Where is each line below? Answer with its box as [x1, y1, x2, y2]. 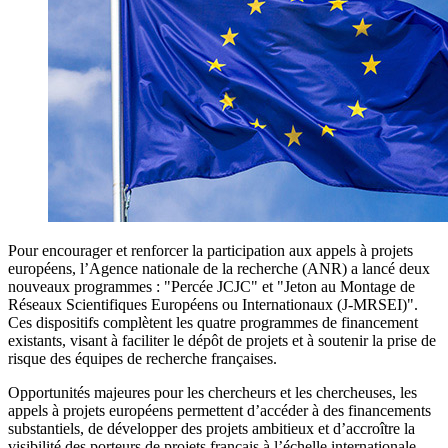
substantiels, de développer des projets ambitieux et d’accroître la [8, 420, 415, 438]
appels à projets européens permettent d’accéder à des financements [8, 402, 431, 420]
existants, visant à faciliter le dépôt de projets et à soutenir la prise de [8, 332, 436, 350]
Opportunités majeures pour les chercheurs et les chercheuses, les [8, 384, 417, 402]
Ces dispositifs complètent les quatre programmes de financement [8, 314, 418, 332]
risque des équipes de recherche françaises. [8, 350, 277, 368]
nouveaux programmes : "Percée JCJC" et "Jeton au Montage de [8, 278, 415, 296]
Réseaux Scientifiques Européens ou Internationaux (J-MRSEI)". [8, 296, 418, 314]
